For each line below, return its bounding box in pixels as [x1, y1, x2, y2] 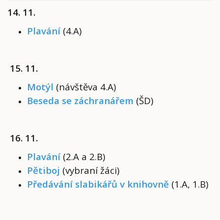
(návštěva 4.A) [56, 81, 118, 93]
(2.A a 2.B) [63, 150, 108, 163]
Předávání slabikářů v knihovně [27, 178, 169, 190]
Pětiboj [27, 164, 60, 176]
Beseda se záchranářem [27, 94, 134, 107]
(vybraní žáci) [60, 164, 119, 176]
